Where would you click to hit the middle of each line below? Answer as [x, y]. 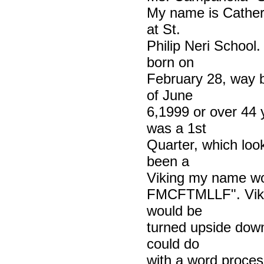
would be [174, 210]
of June [169, 95]
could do [173, 243]
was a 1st [176, 128]
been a [168, 161]
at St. [163, 29]
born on [170, 62]
